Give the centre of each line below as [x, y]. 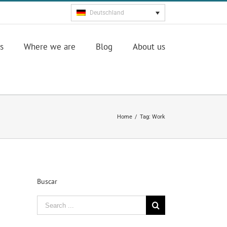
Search [49, 202]
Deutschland [107, 13]
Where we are [50, 47]
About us [149, 47]
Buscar [47, 181]
